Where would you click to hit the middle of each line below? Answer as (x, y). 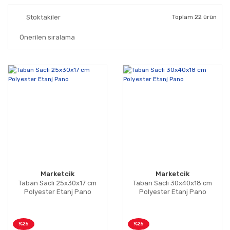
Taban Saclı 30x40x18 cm (172, 183)
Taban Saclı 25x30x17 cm (57, 183)
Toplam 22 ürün (194, 17)
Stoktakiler (43, 17)
